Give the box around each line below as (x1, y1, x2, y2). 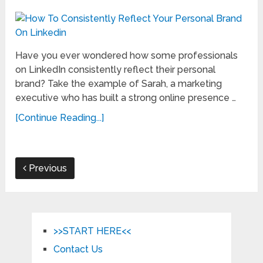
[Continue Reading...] (15, 112, 104, 124)
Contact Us (53, 244, 103, 255)
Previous (26, 163, 68, 174)
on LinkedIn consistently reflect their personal (15, 64, 216, 76)
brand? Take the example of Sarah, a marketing (15, 78, 222, 90)
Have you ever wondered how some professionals (15, 50, 238, 62)
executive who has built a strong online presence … (15, 92, 237, 104)
